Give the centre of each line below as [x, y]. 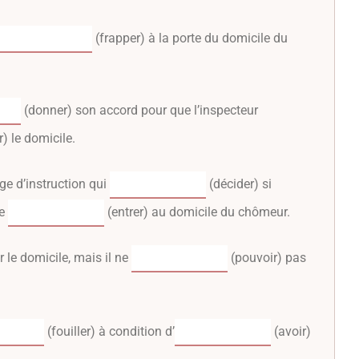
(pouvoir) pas [267, 257]
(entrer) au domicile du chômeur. [197, 212]
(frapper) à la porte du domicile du [190, 38]
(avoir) [291, 331]
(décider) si [239, 184]
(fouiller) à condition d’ [109, 331]
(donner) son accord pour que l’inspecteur [139, 110]
